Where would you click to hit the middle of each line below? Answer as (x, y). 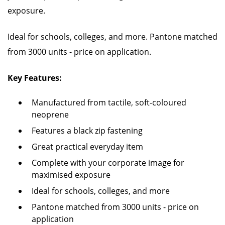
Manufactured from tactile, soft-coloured (109, 102)
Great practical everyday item (87, 147)
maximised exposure (71, 175)
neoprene (51, 115)
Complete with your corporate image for (108, 163)
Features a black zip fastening (87, 131)
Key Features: (35, 78)
